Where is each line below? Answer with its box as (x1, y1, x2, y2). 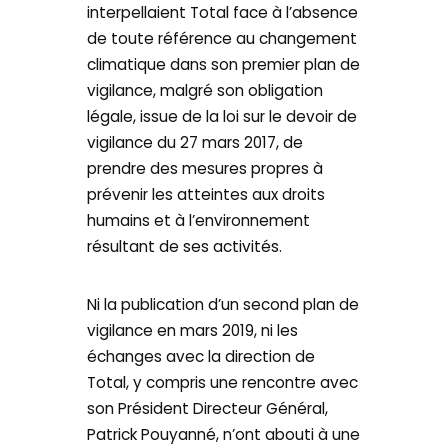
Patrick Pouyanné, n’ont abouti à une (87, 423, 361, 445)
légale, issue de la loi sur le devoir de (87, 106, 358, 128)
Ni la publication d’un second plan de (87, 293, 360, 315)
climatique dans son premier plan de (87, 54, 361, 76)
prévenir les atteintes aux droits (87, 184, 326, 206)
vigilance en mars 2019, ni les (87, 319, 299, 341)
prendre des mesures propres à (87, 158, 324, 180)
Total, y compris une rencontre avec (87, 371, 359, 393)
